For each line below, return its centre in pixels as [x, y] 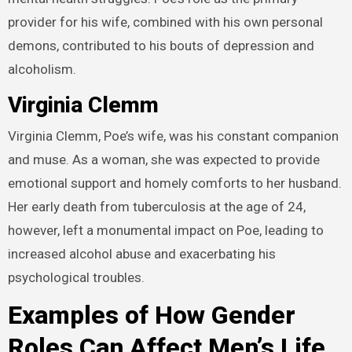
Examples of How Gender [151, 315]
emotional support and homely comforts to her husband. [174, 183]
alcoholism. [42, 69]
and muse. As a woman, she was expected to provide [163, 159]
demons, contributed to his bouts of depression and [161, 45]
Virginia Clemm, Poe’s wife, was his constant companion [173, 136]
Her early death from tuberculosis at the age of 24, [156, 207]
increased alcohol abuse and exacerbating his [141, 254]
